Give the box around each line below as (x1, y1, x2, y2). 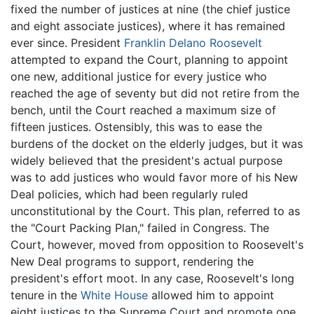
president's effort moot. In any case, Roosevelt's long (11, 271, 294, 286)
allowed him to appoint (148, 288, 274, 303)
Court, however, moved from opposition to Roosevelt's (11, 238, 303, 252)
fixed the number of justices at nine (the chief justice (11, 2, 290, 17)
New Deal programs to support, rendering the (11, 254, 254, 269)
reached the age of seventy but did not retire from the (11, 86, 299, 101)
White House (81, 288, 148, 303)
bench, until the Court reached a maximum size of (11, 103, 276, 118)
